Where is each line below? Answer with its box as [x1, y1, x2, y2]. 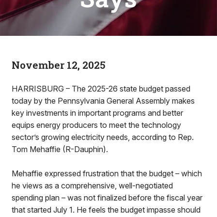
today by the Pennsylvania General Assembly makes [12, 96, 195, 106]
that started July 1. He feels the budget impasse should [12, 205, 201, 215]
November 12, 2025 [12, 58, 106, 72]
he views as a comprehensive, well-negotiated [12, 181, 173, 190]
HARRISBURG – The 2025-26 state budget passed [12, 84, 190, 93]
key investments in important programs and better [12, 108, 183, 118]
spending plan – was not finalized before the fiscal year [12, 193, 202, 202]
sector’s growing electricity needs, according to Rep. [12, 132, 194, 142]
